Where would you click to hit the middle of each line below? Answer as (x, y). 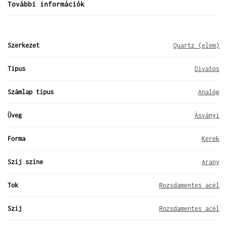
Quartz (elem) (196, 45)
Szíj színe (25, 162)
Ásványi (207, 115)
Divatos (207, 68)
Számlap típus (31, 92)
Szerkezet (24, 45)
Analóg (209, 92)
